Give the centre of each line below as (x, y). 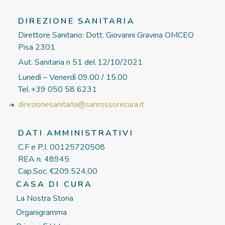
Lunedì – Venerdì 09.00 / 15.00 (73, 77)
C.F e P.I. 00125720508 (62, 147)
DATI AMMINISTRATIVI (76, 133)
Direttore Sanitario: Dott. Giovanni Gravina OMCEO (106, 35)
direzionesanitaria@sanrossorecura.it (81, 104)
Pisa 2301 (37, 47)
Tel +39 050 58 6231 (58, 89)
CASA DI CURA (54, 184)
